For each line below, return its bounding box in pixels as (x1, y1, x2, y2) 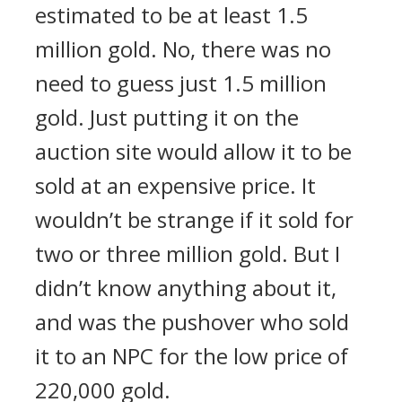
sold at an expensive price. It (35, 170, 316, 200)
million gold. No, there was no (35, 34, 331, 64)
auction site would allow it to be (35, 136, 352, 166)
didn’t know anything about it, (35, 273, 336, 302)
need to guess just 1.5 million (35, 68, 327, 98)
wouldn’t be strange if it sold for (35, 205, 354, 234)
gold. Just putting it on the (35, 102, 299, 132)
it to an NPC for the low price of (35, 341, 348, 371)
